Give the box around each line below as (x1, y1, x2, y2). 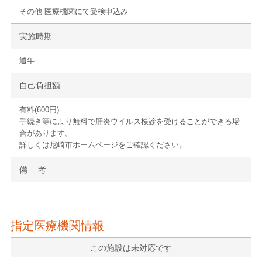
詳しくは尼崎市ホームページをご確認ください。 (19, 140, 187, 149)
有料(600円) (19, 105, 59, 114)
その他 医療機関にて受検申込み (19, 6, 128, 16)
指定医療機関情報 (11, 219, 104, 232)
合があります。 (19, 128, 73, 137)
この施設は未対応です (90, 243, 172, 253)
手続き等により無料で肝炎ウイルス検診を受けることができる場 (19, 116, 240, 126)
